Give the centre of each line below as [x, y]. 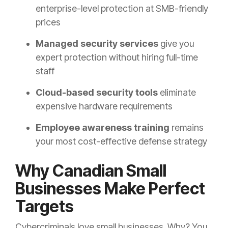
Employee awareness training [103, 128]
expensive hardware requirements [104, 106]
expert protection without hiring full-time [117, 58]
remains [187, 128]
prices [48, 22]
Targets [45, 207]
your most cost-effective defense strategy [121, 141]
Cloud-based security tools [97, 93]
